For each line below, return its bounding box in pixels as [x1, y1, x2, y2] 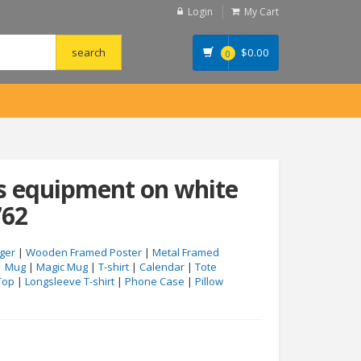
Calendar [139, 259, 185, 274]
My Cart [244, 5, 279, 19]
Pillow [195, 274, 223, 288]
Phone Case [125, 274, 185, 288]
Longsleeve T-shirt [25, 274, 114, 288]
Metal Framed [152, 245, 219, 259]
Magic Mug [36, 259, 88, 274]
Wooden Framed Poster [26, 245, 142, 259]
